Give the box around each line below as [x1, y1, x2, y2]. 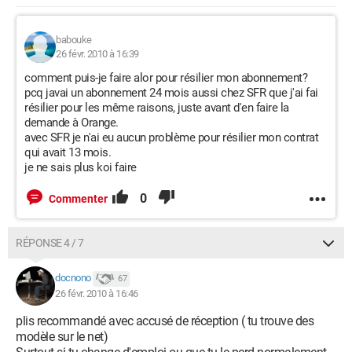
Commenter [49, 192, 108, 205]
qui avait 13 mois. [24, 145, 111, 159]
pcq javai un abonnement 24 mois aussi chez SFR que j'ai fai [24, 86, 318, 100]
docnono [55, 272, 91, 284]
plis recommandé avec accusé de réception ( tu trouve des [16, 313, 313, 328]
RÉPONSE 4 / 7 [16, 236, 84, 249]
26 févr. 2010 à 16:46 [55, 288, 138, 299]
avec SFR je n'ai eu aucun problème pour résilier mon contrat [24, 130, 318, 145]
